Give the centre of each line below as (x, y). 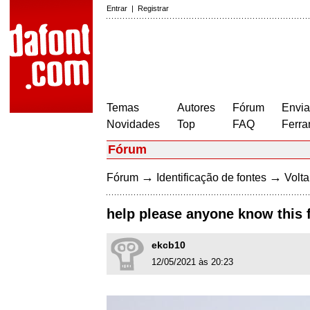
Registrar (153, 8)
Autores (196, 108)
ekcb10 (168, 245)
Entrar (117, 8)
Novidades (133, 124)
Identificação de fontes (211, 177)
